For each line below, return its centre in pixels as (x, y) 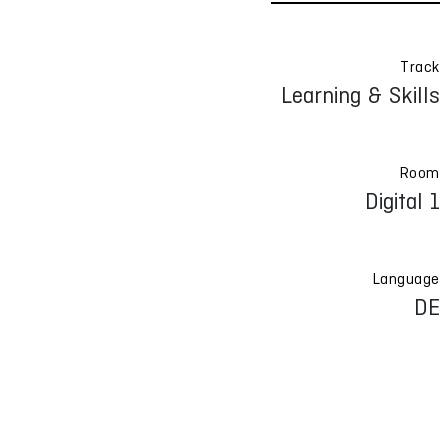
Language (406, 278)
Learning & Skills (360, 94)
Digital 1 (402, 200)
